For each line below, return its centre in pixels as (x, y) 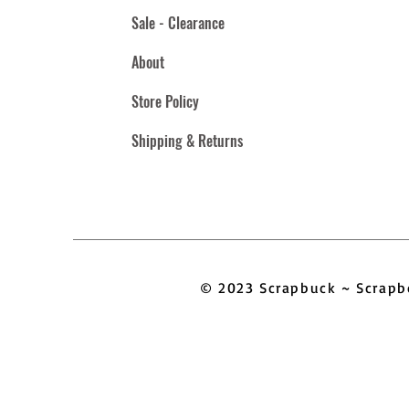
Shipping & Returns (187, 141)
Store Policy (165, 101)
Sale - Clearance (178, 23)
